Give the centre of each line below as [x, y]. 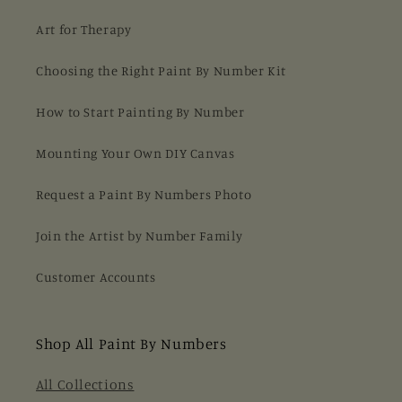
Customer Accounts [96, 276]
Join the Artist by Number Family [140, 235]
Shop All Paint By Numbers [131, 344]
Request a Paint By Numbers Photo [144, 194]
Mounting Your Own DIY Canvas [135, 153]
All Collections [85, 385]
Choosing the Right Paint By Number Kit [161, 70]
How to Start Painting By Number [140, 111]
